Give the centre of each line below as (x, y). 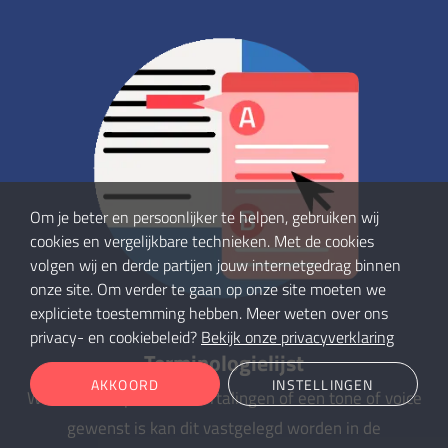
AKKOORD (125, 384)
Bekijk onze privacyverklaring (297, 337)
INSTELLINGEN (323, 384)
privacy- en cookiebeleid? (115, 337)
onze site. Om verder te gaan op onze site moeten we (208, 289)
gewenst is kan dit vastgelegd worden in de (224, 427)
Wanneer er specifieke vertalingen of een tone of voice (224, 397)
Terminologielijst (224, 362)
